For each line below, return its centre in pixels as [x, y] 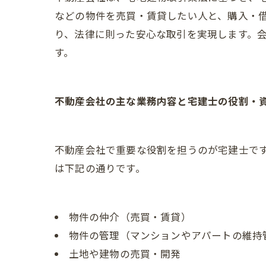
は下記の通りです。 [100, 168]
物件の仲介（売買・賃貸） [130, 217]
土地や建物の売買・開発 [125, 254]
